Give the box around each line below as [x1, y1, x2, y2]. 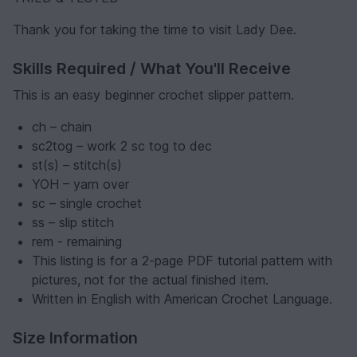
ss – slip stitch [32, 214, 114, 230]
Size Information [13, 328, 138, 347]
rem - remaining [32, 233, 122, 249]
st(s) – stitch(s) [32, 156, 122, 173]
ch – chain [32, 118, 92, 135]
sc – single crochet [32, 194, 142, 211]
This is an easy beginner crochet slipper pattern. [13, 86, 294, 103]
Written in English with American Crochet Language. [32, 290, 332, 307]
